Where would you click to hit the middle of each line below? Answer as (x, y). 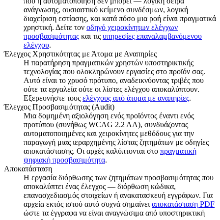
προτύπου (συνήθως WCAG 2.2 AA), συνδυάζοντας (106, 124)
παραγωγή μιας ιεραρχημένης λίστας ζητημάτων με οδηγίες (116, 142)
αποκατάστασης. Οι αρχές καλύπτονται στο (92, 151)
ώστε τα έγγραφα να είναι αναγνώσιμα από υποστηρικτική (114, 213)
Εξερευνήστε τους (53, 98)
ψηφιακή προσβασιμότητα (64, 160)
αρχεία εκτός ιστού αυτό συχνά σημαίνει (88, 204)
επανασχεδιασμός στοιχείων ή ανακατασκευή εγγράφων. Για (118, 195)
